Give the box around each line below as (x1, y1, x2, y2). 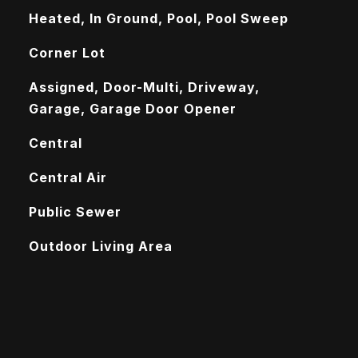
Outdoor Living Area (28, 238, 173, 254)
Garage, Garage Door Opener (28, 101, 237, 117)
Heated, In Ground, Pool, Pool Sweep (28, 10, 288, 26)
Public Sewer (28, 204, 121, 220)
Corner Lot (28, 45, 105, 61)
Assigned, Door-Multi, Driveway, (28, 79, 260, 95)
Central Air (28, 169, 107, 185)
